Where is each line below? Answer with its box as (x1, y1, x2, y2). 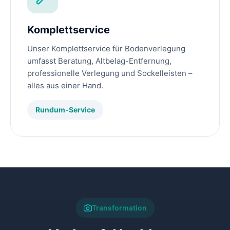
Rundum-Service (35, 105, 95, 114)
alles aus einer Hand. (27, 81, 103, 91)
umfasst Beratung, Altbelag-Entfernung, (27, 56, 171, 66)
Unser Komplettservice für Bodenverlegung (27, 44, 185, 54)
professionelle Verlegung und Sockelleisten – (27, 68, 193, 79)
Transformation (91, 203, 147, 213)
